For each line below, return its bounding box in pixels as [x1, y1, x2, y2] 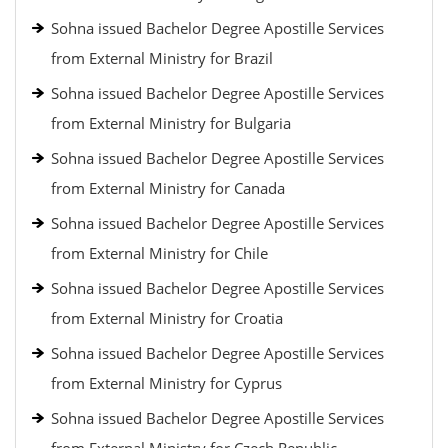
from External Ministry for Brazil [51, 48, 273, 68]
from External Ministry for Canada [51, 178, 285, 198]
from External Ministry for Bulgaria [51, 113, 291, 133]
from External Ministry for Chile [51, 243, 268, 263]
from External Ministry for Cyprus [51, 373, 282, 393]
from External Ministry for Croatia [51, 308, 283, 328]
